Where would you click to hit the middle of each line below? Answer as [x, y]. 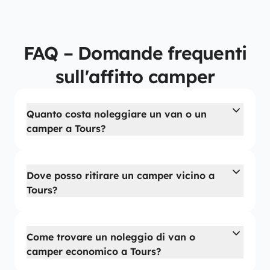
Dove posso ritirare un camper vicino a [121, 175]
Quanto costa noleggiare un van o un [117, 114]
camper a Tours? [66, 128]
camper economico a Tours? [94, 251]
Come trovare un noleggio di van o [111, 237]
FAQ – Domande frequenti [135, 53]
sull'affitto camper [135, 77]
